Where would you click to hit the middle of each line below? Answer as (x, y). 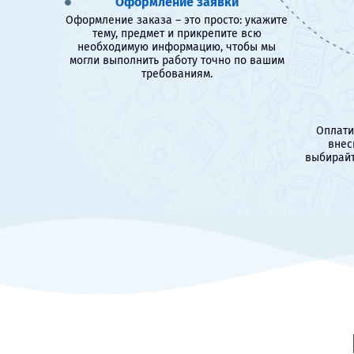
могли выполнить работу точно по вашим (177, 60)
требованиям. (177, 74)
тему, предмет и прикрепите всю (177, 34)
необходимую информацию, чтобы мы (177, 47)
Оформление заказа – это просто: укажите (177, 20)
